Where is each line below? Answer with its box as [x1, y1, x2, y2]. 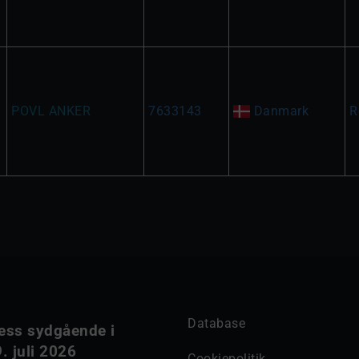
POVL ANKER [11, 103, 91, 119]
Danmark [250, 103, 309, 119]
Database [188, 316, 245, 331]
